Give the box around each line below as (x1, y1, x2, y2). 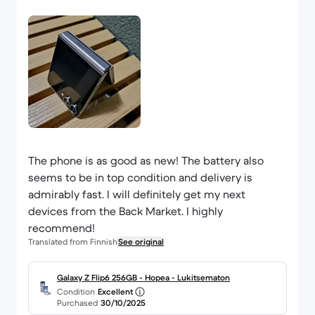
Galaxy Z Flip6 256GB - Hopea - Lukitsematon (57, 272, 230, 283)
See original (118, 236, 164, 247)
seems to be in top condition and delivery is (28, 170, 252, 184)
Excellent (98, 286, 133, 297)
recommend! (28, 221, 95, 235)
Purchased (57, 297, 98, 308)
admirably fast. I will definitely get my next (28, 187, 245, 201)
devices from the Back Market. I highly (28, 204, 223, 218)
